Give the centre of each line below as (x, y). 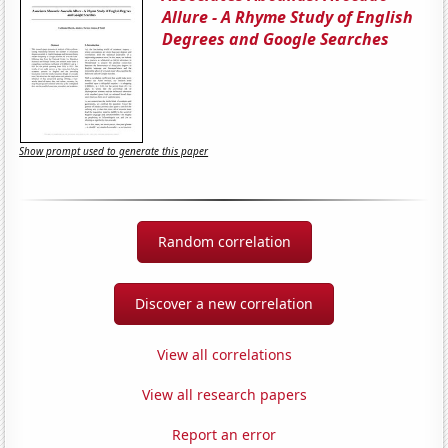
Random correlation (224, 241)
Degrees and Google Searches (276, 38)
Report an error (224, 434)
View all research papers (224, 394)
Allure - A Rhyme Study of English (288, 16)
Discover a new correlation (224, 303)
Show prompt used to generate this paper (114, 151)
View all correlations (224, 354)
